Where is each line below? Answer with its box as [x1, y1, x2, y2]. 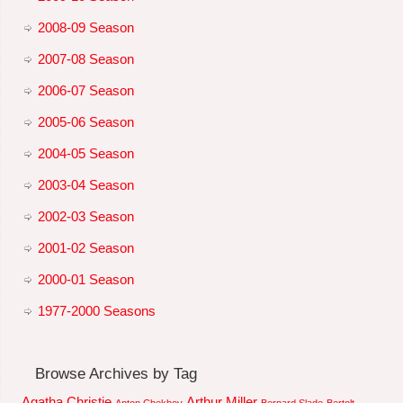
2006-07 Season [37, 82, 134, 98]
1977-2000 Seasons [37, 302, 156, 318]
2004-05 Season [37, 145, 134, 161]
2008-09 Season [37, 19, 134, 35]
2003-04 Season [37, 176, 134, 193]
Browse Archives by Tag [34, 364, 197, 381]
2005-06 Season [37, 113, 134, 130]
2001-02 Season [37, 239, 134, 255]
